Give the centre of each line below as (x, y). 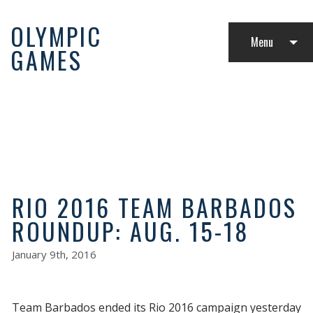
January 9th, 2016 (54, 254)
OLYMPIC (56, 36)
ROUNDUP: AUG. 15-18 (130, 231)
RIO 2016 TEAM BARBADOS (154, 207)
